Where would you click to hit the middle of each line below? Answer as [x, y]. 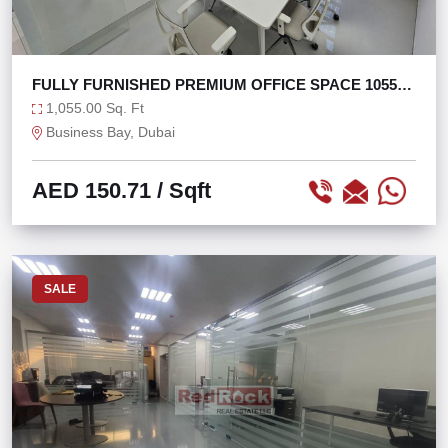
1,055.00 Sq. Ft [93, 108]
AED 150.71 [91, 190]
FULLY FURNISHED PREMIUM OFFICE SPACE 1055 [214, 84]
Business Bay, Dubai [108, 132]
